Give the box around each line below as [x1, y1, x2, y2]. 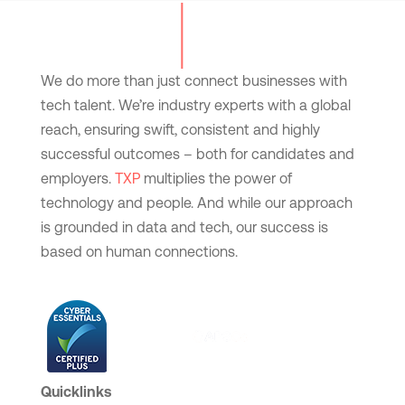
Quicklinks [40, 383, 111, 401]
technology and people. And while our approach [40, 194, 353, 212]
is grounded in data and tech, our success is [40, 219, 328, 237]
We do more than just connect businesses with [40, 72, 347, 90]
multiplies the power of [139, 170, 292, 188]
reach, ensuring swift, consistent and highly [40, 121, 320, 139]
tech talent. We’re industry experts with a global [40, 97, 351, 115]
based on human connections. [40, 243, 238, 261]
